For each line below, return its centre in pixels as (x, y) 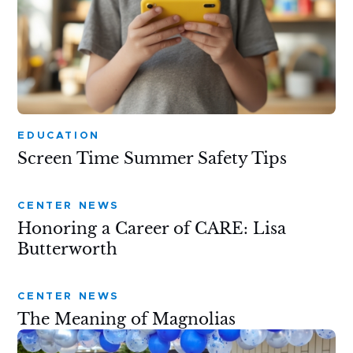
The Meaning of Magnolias (127, 319)
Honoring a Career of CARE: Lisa (152, 228)
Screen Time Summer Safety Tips (152, 158)
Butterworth (68, 249)
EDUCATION (59, 136)
